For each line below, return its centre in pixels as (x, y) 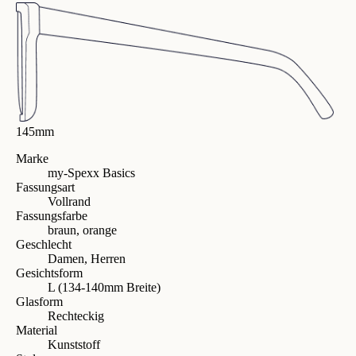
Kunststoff (74, 344)
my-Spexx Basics (91, 172)
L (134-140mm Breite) (104, 287)
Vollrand (69, 201)
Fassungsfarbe (52, 215)
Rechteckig (76, 315)
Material (37, 330)
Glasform (39, 301)
